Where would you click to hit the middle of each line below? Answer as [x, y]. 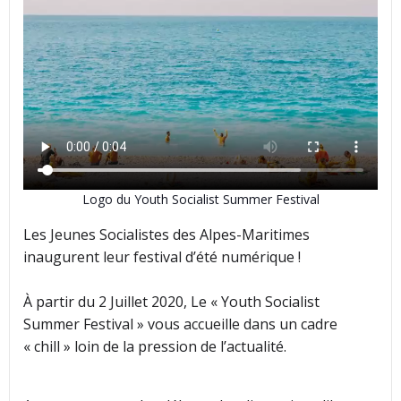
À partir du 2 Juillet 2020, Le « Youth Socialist [171, 302]
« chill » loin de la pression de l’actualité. [155, 347]
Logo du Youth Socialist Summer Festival [200, 200]
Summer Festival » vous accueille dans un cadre [180, 324]
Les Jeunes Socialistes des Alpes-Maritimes [166, 235]
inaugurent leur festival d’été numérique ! [162, 257]
